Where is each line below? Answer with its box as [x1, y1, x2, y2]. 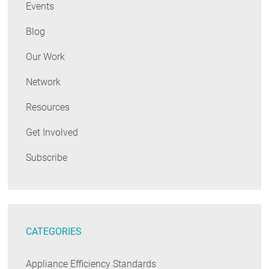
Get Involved [26, 127, 79, 139]
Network [26, 76, 61, 88]
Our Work [26, 51, 65, 63]
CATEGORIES [26, 226, 82, 238]
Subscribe [26, 152, 68, 164]
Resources [26, 101, 70, 113]
